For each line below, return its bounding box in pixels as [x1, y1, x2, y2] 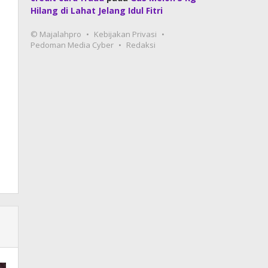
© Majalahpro [31, 29, 82, 39]
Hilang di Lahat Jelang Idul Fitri [31, 5, 163, 16]
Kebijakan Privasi [94, 29, 157, 39]
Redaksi [126, 39, 156, 50]
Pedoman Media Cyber [31, 39, 114, 50]
